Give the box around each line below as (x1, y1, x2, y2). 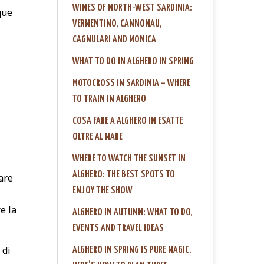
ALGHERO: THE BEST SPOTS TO (72, 169, 175, 180)
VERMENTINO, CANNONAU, (72, 18, 162, 29)
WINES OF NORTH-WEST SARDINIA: (72, 2, 192, 13)
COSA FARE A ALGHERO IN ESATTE (72, 115, 183, 126)
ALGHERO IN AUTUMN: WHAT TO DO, (72, 207, 193, 217)
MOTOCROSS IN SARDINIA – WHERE (72, 78, 190, 88)
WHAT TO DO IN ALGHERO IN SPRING (72, 56, 194, 67)
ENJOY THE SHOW (72, 185, 133, 196)
